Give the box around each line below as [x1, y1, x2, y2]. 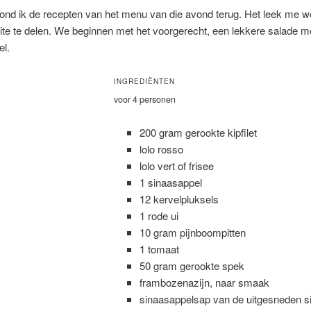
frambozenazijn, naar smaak [140, 274, 270, 289]
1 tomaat [140, 241, 180, 256]
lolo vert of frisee [140, 158, 215, 173]
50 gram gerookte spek [140, 258, 245, 273]
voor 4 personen [113, 93, 176, 106]
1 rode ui [140, 208, 179, 223]
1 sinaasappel [140, 174, 203, 190]
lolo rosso [140, 141, 184, 156]
